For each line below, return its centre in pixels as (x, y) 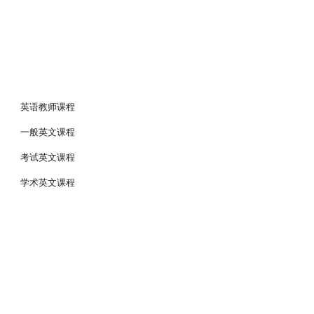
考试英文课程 (48, 157)
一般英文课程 (48, 132)
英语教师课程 (103, 107)
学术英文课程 (48, 182)
